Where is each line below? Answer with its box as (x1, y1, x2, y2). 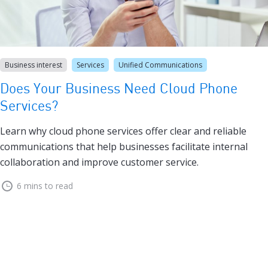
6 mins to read (17, 180, 73, 192)
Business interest (5, 60, 62, 71)
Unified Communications (118, 60, 202, 71)
